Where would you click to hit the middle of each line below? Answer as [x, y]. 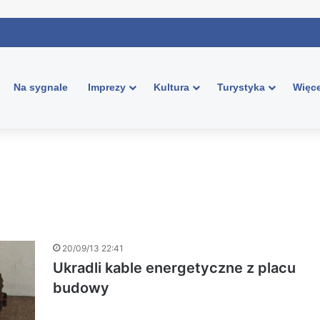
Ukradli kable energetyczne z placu [174, 268]
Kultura [171, 87]
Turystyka [241, 87]
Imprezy [107, 87]
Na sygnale [41, 87]
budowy [81, 288]
